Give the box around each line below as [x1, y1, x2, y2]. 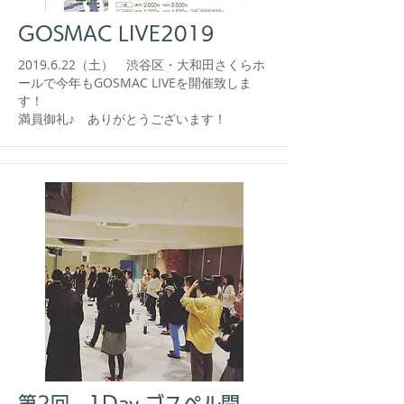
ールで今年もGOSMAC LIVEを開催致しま [18, 74, 252, 91]
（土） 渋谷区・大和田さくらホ [76, 56, 265, 73]
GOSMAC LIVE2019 [18, 24, 215, 43]
